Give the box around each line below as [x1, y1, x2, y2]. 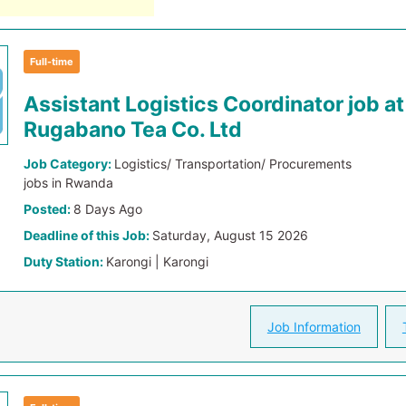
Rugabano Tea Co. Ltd [24, 117, 243, 142]
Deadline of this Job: [24, 227, 153, 243]
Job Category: [24, 156, 115, 171]
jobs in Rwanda [24, 175, 114, 190]
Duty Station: [24, 254, 107, 269]
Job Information [266, 319, 361, 334]
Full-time [30, 55, 74, 68]
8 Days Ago [73, 201, 143, 217]
